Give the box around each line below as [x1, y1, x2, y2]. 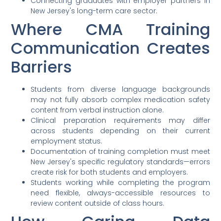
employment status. [31, 136, 103, 147]
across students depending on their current [31, 126, 210, 136]
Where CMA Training [11, 18, 210, 41]
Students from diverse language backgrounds [31, 84, 210, 95]
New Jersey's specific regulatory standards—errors [31, 157, 210, 167]
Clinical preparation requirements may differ [31, 115, 210, 126]
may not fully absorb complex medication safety [31, 95, 210, 105]
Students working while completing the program [31, 178, 210, 188]
